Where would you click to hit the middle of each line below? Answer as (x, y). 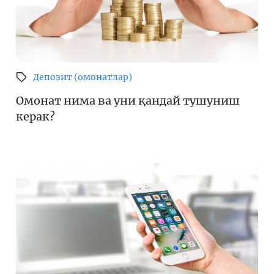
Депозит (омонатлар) (83, 77)
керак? (35, 116)
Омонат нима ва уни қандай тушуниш (128, 100)
